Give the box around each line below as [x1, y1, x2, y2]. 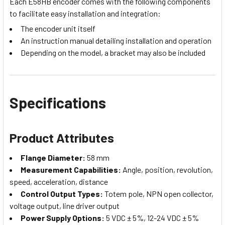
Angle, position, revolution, [121, 165, 213, 175]
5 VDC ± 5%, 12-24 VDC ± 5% [104, 213, 199, 223]
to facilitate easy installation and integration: [10, 8, 161, 18]
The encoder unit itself [21, 24, 95, 34]
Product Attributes [10, 130, 114, 146]
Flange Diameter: [21, 153, 85, 163]
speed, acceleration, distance [10, 177, 108, 187]
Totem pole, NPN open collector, [103, 189, 213, 199]
